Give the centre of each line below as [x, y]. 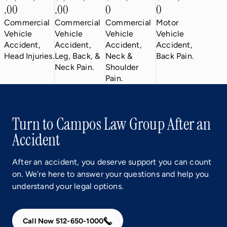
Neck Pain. [74, 67]
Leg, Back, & [77, 56]
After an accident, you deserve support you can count [112, 162]
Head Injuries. [29, 56]
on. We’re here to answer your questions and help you [111, 174]
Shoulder [122, 67]
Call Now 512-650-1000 [63, 221]
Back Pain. [175, 56]
